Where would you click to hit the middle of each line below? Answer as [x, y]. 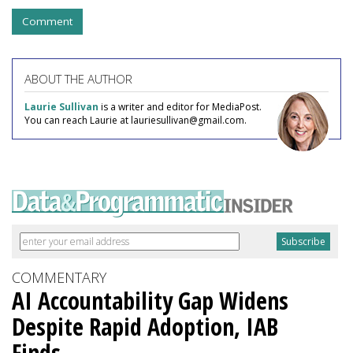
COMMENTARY [59, 277]
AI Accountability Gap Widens [150, 300]
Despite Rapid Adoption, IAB [145, 326]
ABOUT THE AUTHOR [78, 78]
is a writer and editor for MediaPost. [180, 106]
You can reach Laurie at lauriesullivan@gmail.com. [136, 120]
